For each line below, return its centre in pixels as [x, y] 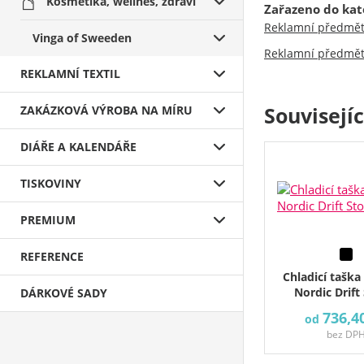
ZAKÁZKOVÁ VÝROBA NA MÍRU [106, 110]
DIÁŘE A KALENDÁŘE [78, 147]
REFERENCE [52, 256]
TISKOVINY [51, 183]
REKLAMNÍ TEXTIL [70, 74]
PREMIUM [48, 220]
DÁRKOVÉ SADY [64, 293]
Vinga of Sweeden [82, 38]
